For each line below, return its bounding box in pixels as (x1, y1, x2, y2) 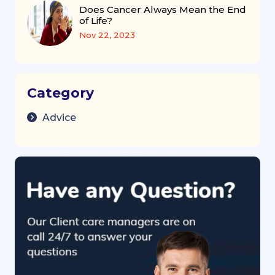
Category (27, 84, 94, 101)
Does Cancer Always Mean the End (79, 4, 246, 15)
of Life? (79, 15, 112, 26)
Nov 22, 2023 (79, 30, 135, 40)
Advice (40, 111, 76, 123)
